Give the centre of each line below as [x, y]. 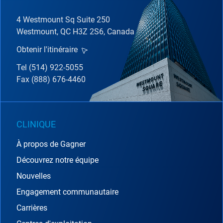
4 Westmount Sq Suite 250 [63, 19]
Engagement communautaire [67, 192]
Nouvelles [34, 176]
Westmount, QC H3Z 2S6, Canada [75, 31]
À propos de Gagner [51, 144]
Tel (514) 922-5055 [50, 67]
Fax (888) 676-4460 [51, 79]
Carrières [32, 208]
